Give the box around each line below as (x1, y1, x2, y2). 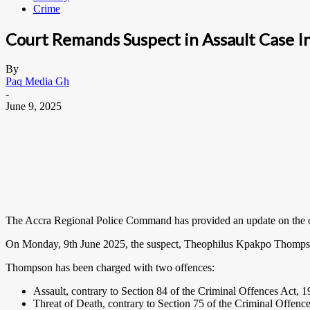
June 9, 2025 (6, 100, 62, 112)
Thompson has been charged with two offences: (6, 261, 215, 273)
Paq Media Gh (6, 75, 69, 87)
